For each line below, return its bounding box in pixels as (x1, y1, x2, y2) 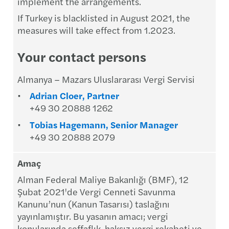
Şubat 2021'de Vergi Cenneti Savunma (17, 185, 175, 198)
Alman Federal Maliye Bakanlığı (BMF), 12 (17, 173, 189, 186)
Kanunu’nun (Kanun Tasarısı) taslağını (17, 197, 170, 210)
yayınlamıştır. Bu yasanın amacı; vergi (17, 210, 168, 222)
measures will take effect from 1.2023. (17, 24, 175, 36)
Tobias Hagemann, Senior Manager (30, 118, 178, 131)
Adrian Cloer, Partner (30, 89, 119, 102)
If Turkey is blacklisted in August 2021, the (17, 11, 190, 24)
